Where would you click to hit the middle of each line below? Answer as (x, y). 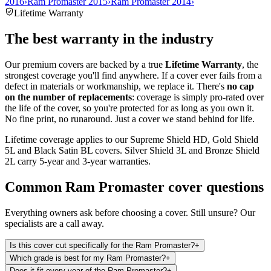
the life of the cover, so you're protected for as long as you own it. (129, 108)
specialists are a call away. (54, 223)
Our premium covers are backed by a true (85, 64)
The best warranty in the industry (109, 38)
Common (35, 187)
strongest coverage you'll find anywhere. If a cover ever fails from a (133, 75)
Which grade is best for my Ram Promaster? (88, 258)
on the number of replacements (68, 97)
